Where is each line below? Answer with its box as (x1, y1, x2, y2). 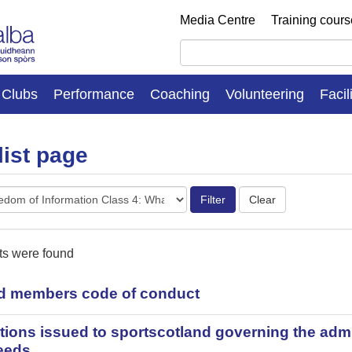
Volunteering (225, 86, 304, 102)
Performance (53, 86, 134, 102)
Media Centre (180, 13, 255, 27)
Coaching (150, 86, 210, 102)
